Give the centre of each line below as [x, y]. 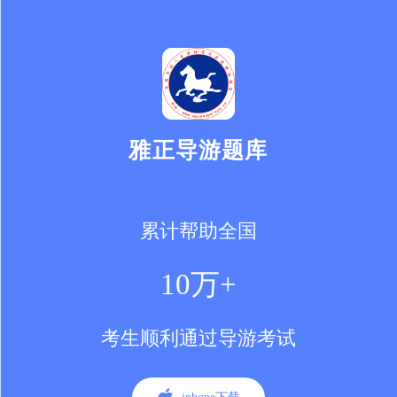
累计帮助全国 [198, 231]
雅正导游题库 [198, 150]
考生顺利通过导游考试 [198, 339]
